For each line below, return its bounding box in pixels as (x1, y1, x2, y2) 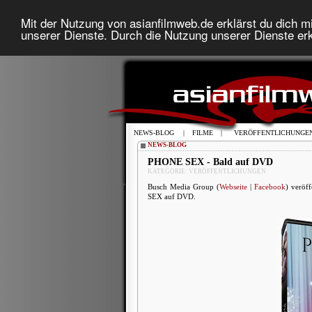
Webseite (219, 182, 247, 191)
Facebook (253, 182, 286, 191)
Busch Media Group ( (148, 182, 219, 191)
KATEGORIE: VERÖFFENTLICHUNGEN (148, 168, 266, 175)
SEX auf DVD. (148, 192, 196, 201)
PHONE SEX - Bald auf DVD (148, 157, 273, 167)
